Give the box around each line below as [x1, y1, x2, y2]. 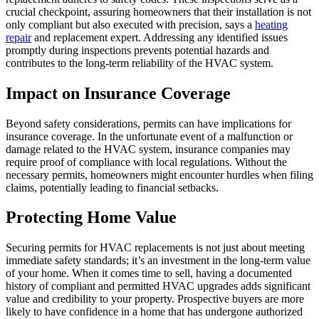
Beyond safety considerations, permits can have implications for [6, 117, 291, 130]
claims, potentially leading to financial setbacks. [6, 181, 219, 194]
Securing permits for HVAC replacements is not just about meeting [6, 241, 305, 254]
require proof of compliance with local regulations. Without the [6, 155, 287, 168]
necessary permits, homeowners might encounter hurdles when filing [6, 168, 313, 181]
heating [255, 18, 288, 31]
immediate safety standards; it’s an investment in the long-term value [6, 254, 310, 267]
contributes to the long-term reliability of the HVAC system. [6, 56, 273, 69]
